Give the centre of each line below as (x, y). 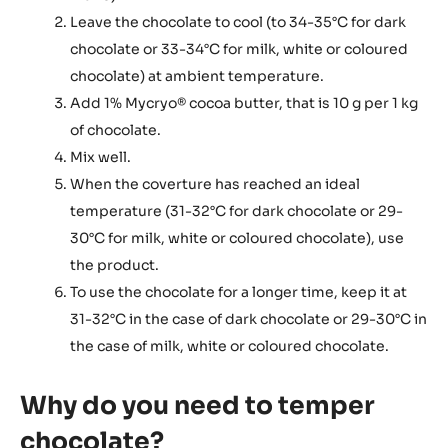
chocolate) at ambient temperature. (197, 76)
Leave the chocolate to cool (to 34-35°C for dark (238, 22)
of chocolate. (115, 130)
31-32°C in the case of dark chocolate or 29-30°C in (248, 319)
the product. (114, 265)
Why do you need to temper (197, 406)
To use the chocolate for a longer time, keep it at (238, 292)
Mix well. (100, 157)
